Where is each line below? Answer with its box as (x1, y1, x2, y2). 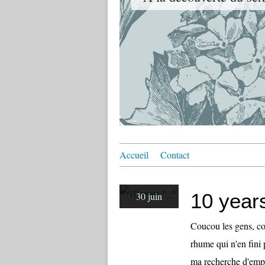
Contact (160, 148, 189, 161)
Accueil (119, 148, 148, 161)
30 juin (136, 190, 162, 202)
